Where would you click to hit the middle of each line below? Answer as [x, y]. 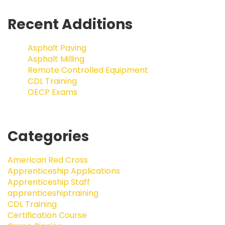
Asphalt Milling [56, 59]
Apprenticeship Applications [64, 171]
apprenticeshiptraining [53, 193]
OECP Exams [52, 92]
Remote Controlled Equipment [88, 70]
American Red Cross [48, 160]
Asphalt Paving [57, 48]
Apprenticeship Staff [49, 182]
